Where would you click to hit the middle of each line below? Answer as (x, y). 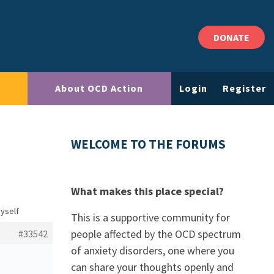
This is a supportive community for (150, 217)
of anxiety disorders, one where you (153, 250)
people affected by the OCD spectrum (156, 234)
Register (245, 88)
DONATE (231, 37)
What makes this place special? (147, 191)
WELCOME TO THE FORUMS (148, 144)
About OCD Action (99, 88)
